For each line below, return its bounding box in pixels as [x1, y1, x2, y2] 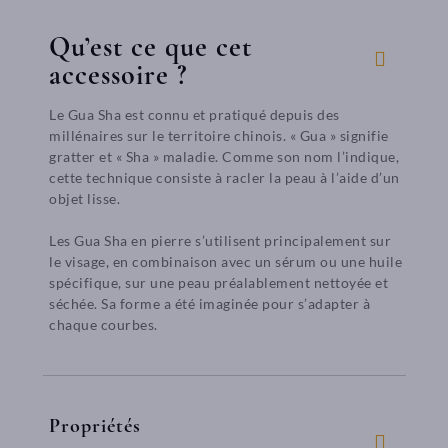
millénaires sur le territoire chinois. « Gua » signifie [49, 127, 389, 144]
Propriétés [49, 414, 141, 438]
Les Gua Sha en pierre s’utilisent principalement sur [49, 232, 391, 249]
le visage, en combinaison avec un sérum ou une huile [49, 253, 402, 270]
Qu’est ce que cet [49, 30, 252, 64]
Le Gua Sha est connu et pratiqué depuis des [49, 106, 340, 123]
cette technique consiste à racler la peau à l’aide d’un [49, 169, 400, 186]
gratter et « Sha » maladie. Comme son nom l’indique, [49, 148, 399, 165]
